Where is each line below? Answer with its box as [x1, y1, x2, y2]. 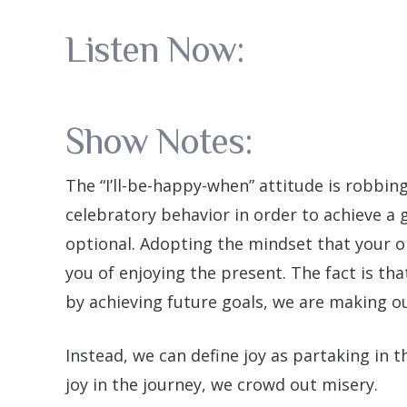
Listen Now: [65, 28, 244, 71]
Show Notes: [65, 119, 253, 162]
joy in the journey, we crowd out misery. [65, 372, 378, 395]
